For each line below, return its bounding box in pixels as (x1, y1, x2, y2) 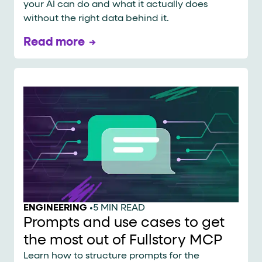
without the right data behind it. (23, 14, 169, 24)
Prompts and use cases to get (23, 215, 225, 230)
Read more (23, 36, 85, 49)
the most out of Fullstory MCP (23, 233, 222, 247)
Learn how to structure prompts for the (23, 251, 199, 261)
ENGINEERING (23, 203, 87, 213)
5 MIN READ (93, 203, 145, 213)
